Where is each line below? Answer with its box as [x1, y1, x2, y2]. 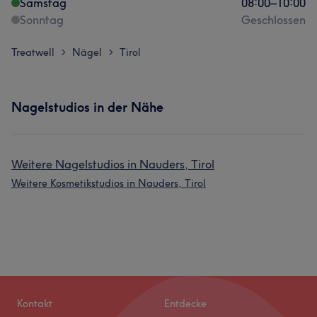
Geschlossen [241, 13, 306, 27]
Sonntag [20, 13, 64, 27]
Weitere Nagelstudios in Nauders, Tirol [11, 157, 214, 171]
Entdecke [164, 297, 207, 310]
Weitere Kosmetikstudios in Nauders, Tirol [11, 177, 206, 190]
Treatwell [11, 46, 54, 59]
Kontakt [17, 297, 52, 310]
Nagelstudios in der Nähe [11, 99, 163, 115]
